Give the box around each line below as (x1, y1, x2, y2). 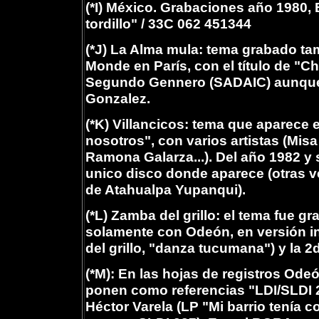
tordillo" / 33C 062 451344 (85, 16, 251, 31)
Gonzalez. (85, 90, 150, 106)
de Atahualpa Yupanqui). (85, 182, 246, 197)
